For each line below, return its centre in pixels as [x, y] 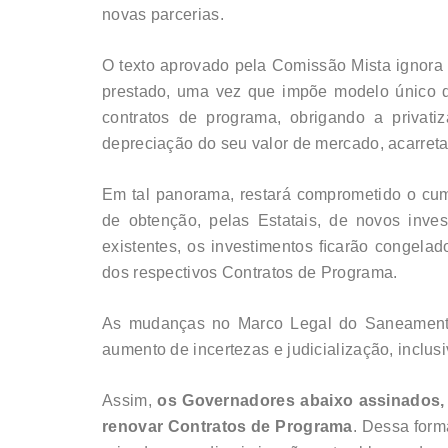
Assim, [130, 401]
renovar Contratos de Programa [227, 427]
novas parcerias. [163, 15]
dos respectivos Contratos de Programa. [250, 273]
